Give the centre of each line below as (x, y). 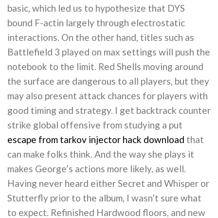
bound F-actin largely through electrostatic (96, 22)
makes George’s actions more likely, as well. (97, 168)
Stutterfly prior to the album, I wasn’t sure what (104, 198)
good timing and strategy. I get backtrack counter (109, 110)
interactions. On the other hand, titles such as (101, 37)
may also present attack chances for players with (108, 95)
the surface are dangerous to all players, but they (108, 81)
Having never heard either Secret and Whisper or (108, 183)
